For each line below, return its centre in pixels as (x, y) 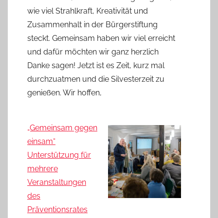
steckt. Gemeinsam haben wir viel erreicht (101, 38)
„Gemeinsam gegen (62, 127)
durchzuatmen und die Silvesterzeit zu (96, 79)
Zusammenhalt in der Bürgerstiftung (92, 24)
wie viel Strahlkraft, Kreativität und (88, 11)
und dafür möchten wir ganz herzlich (93, 52)
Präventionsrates (57, 209)
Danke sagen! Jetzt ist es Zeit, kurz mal (96, 65)
